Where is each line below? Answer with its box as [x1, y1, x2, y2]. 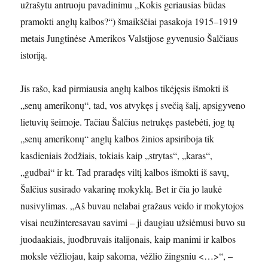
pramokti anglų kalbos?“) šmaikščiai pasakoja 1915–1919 [20, 15, 238, 28]
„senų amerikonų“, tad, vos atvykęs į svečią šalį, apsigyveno [20, 99, 246, 111]
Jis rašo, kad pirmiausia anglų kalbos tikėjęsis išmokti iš [20, 82, 229, 95]
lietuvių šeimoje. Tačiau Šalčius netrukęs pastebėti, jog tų [20, 115, 235, 128]
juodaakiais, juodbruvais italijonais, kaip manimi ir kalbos [20, 233, 236, 245]
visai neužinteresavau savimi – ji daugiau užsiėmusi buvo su [20, 216, 246, 229]
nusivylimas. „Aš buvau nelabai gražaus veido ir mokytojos [20, 199, 244, 212]
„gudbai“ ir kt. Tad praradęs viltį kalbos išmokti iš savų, [20, 166, 230, 178]
